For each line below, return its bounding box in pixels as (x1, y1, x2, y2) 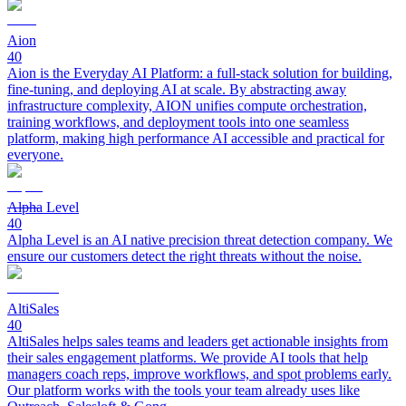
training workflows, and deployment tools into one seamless (7, 114, 349, 130)
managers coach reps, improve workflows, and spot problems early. (7, 366, 391, 382)
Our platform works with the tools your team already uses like (7, 382, 360, 398)
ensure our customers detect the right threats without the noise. (7, 248, 362, 264)
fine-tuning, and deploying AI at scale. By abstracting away (7, 82, 346, 97)
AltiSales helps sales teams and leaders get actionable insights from (7, 333, 388, 349)
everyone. (7, 147, 63, 162)
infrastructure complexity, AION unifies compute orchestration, (7, 98, 367, 113)
